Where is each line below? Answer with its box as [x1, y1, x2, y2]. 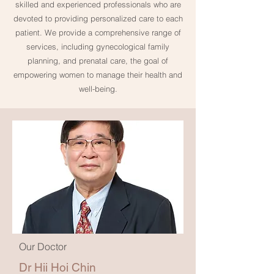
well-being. [78, 84, 117, 94]
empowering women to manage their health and [13, 70, 182, 80]
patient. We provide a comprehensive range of [15, 28, 181, 37]
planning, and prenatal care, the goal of [28, 56, 168, 65]
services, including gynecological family [26, 42, 169, 51]
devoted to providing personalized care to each [13, 13, 183, 23]
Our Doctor [19, 240, 67, 253]
